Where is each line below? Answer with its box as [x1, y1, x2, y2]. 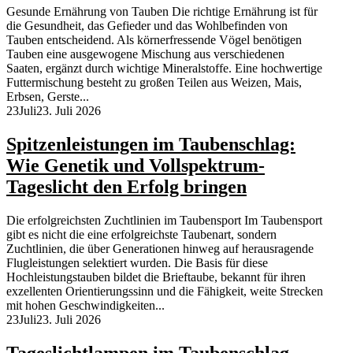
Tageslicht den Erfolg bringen [6, 176, 247, 197]
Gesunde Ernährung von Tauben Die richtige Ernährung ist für [6, 5, 318, 19]
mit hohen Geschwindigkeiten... [6, 298, 165, 312]
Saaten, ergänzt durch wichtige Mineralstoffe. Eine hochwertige [6, 61, 322, 76]
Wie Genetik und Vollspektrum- [6, 154, 265, 176]
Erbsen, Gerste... [6, 90, 89, 104]
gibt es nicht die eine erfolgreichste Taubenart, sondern [6, 227, 277, 241]
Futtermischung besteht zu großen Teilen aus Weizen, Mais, [6, 76, 302, 90]
